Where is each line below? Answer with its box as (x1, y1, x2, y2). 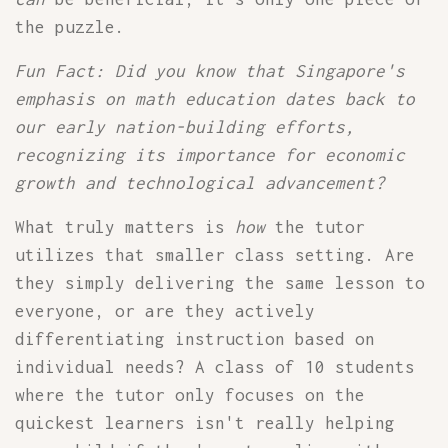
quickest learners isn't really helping (15, 413, 395, 433)
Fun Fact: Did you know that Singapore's (15, 61, 405, 81)
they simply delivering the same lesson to (15, 273, 425, 293)
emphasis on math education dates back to (15, 89, 415, 109)
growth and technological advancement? (15, 173, 385, 193)
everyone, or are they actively (15, 301, 315, 321)
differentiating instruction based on (15, 329, 375, 349)
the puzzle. (15, 17, 125, 37)
